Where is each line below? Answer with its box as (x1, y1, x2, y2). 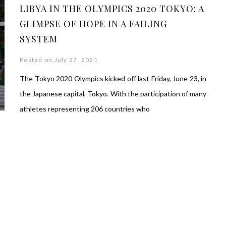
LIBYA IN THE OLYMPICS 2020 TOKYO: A (20, 3, 204, 15)
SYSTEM (20, 33, 58, 45)
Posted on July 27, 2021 (20, 56, 98, 64)
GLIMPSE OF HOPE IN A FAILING (20, 18, 167, 30)
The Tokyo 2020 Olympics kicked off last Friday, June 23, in (20, 74, 206, 83)
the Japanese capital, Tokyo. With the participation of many (20, 89, 206, 98)
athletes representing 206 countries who (20, 104, 150, 113)
